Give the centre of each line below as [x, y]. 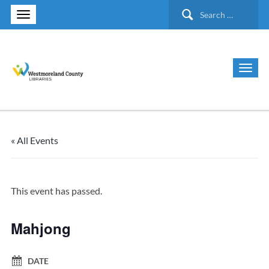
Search [182, 8]
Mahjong [41, 228]
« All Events [34, 140]
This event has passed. [56, 191]
